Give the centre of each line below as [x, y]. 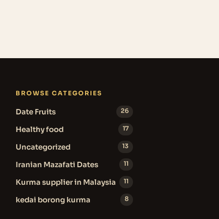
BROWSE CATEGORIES [59, 94]
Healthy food [39, 130]
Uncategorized [43, 147]
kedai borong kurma [53, 200]
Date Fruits [35, 112]
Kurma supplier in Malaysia [66, 182]
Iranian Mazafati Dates [57, 165]
